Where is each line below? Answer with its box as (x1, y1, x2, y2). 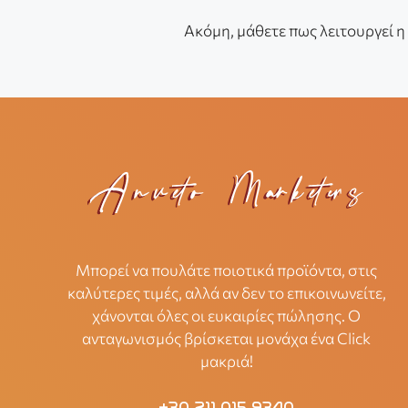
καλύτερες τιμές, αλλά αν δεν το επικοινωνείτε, (66, 282, 386, 302)
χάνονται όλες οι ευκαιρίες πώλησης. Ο (92, 305, 362, 325)
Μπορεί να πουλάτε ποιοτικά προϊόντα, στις (76, 260, 378, 280)
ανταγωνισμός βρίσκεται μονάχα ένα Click (82, 328, 372, 348)
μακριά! (199, 351, 253, 371)
